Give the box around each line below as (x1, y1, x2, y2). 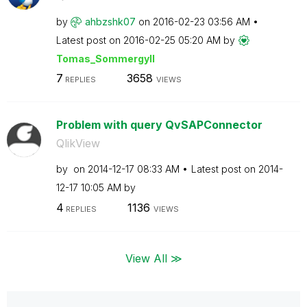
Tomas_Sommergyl (56, 52, 152, 64)
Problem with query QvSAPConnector (56, 118, 262, 132)
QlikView (56, 136, 100, 150)
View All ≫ (125, 251, 182, 265)
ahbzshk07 (84, 15, 136, 27)
